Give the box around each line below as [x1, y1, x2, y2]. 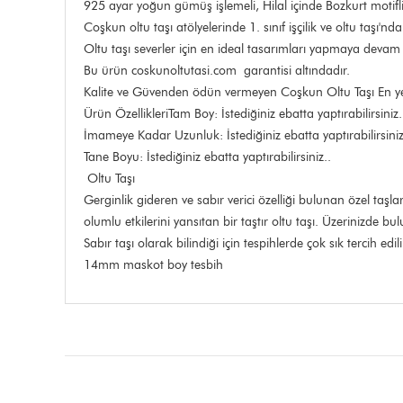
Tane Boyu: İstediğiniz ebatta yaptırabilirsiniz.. [84, 148, 331, 165]
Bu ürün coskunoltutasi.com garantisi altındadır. [84, 62, 350, 78]
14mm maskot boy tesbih [84, 256, 227, 273]
